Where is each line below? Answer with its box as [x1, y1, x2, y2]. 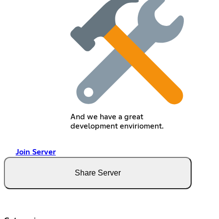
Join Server [16, 148, 56, 156]
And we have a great [70, 112, 143, 121]
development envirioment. [70, 122, 164, 130]
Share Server [75, 168, 121, 177]
